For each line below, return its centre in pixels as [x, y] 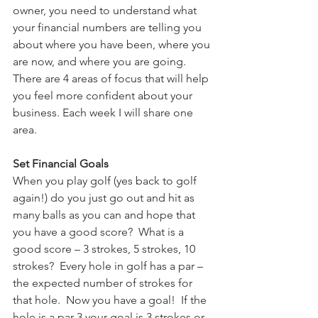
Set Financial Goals [61, 164]
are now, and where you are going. [102, 61]
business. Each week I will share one [104, 113]
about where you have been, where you [113, 44]
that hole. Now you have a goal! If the [111, 300]
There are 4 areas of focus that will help [112, 78]
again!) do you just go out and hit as [105, 198]
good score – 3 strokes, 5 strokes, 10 [105, 249]
